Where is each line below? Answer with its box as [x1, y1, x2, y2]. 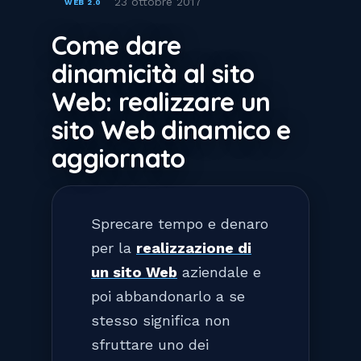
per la [91, 239, 136, 256]
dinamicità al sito [52, 56, 255, 89]
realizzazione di [136, 239, 251, 256]
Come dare [52, 28, 181, 61]
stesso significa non [91, 311, 230, 329]
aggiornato [52, 141, 185, 174]
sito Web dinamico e [52, 113, 291, 146]
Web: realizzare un [52, 85, 271, 118]
